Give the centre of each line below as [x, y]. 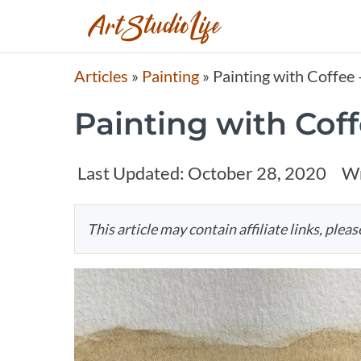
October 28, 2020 [255, 173]
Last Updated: [131, 173]
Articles [101, 76]
